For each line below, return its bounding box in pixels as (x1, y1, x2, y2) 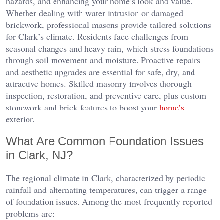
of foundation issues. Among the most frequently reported (6, 195, 212, 207)
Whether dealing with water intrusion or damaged (6, 6, 183, 19)
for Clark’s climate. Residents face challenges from (6, 30, 188, 42)
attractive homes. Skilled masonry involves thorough (6, 77, 192, 89)
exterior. (6, 112, 35, 125)
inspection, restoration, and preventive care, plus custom (6, 89, 206, 101)
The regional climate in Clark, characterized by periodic (6, 171, 205, 184)
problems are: (6, 207, 55, 219)
